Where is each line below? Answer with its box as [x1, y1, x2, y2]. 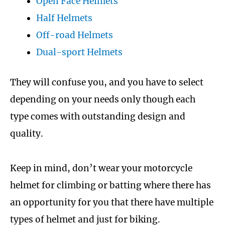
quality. [10, 128, 43, 140]
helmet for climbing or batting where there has [10, 179, 211, 191]
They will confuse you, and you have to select [10, 77, 203, 88]
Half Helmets [36, 13, 92, 24]
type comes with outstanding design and [10, 111, 185, 123]
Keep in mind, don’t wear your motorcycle [10, 162, 192, 174]
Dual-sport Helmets [36, 47, 123, 58]
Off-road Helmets [36, 30, 113, 41]
